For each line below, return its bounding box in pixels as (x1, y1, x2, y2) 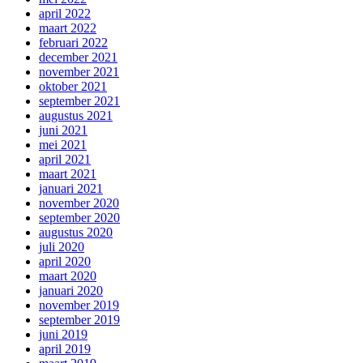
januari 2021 (39, 181, 103, 195)
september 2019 (39, 313, 120, 327)
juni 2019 (39, 327, 88, 341)
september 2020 (39, 211, 120, 224)
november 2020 (39, 196, 119, 210)
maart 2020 (39, 269, 96, 283)
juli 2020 (39, 240, 84, 254)
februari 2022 (39, 36, 108, 49)
